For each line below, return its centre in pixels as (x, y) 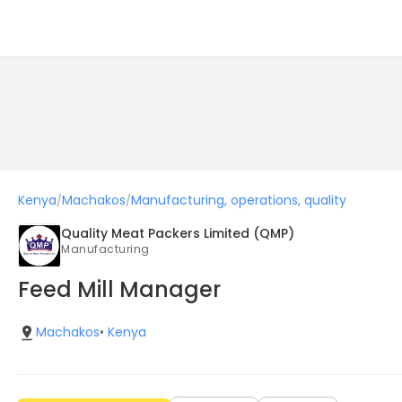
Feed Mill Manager (119, 289)
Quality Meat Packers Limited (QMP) (178, 233)
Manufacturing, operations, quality (239, 200)
